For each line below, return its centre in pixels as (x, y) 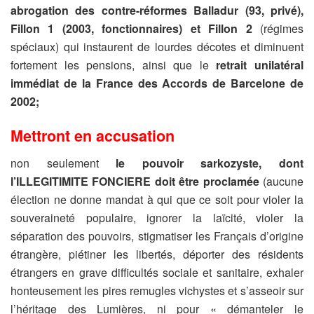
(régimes (282, 28)
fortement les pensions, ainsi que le (114, 64)
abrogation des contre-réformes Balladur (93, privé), (157, 10)
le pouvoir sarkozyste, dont (210, 163)
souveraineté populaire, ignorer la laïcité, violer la (157, 217)
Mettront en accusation (93, 136)
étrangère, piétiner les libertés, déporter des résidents (157, 254)
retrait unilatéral (260, 64)
